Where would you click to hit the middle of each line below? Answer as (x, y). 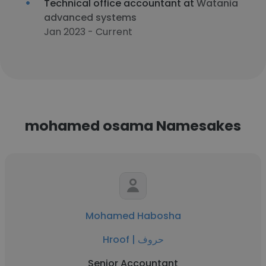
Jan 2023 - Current (88, 32)
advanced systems (90, 18)
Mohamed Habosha (133, 216)
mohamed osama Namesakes (133, 126)
